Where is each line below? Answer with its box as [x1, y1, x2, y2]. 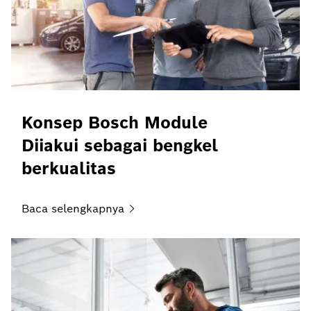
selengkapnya [51, 201, 124, 216]
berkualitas [22, 157, 116, 179]
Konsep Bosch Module [22, 111, 208, 133]
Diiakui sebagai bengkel [22, 134, 218, 156]
